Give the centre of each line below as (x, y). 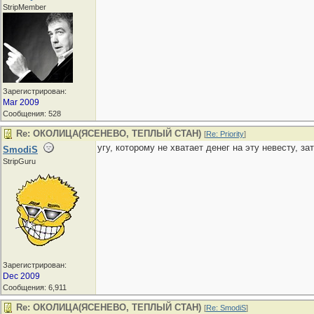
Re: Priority (225, 134)
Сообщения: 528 (32, 114)
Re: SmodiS (226, 308)
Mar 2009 (21, 102)
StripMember (25, 7)
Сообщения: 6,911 (35, 287)
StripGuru (19, 161)
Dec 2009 (21, 276)
